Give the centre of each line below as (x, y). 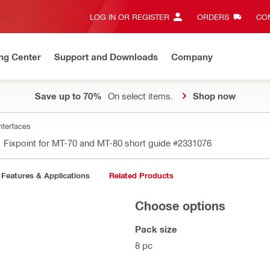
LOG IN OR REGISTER (130, 17)
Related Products (141, 175)
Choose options (180, 206)
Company (192, 56)
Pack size (156, 229)
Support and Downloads (106, 56)
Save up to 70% (68, 96)
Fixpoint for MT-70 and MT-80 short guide (88, 143)
